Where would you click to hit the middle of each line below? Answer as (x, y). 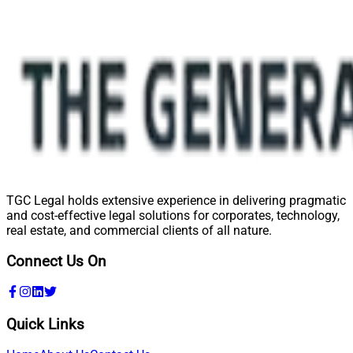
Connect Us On (56, 262)
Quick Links (45, 324)
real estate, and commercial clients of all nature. (139, 231)
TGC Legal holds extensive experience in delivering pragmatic (176, 201)
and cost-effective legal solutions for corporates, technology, (173, 216)
